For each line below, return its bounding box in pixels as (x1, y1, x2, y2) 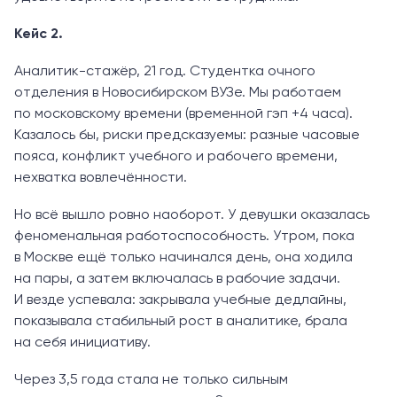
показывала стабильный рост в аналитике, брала (14, 314, 347, 329)
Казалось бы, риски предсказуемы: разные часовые (14, 128, 360, 143)
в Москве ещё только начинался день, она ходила (14, 250, 353, 265)
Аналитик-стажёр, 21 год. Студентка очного (14, 64, 315, 79)
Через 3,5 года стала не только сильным (14, 372, 288, 387)
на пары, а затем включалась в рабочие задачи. (14, 271, 340, 286)
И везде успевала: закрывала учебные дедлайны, (14, 292, 346, 307)
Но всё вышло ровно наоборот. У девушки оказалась (14, 207, 370, 222)
